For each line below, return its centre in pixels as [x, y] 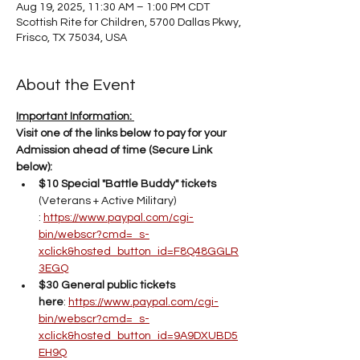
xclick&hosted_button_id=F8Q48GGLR [139, 252]
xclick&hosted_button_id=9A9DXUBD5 [138, 336]
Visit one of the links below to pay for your [123, 133]
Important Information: [75, 117]
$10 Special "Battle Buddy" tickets [129, 184]
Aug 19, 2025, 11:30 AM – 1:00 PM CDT [113, 7]
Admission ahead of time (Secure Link [115, 150]
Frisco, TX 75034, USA [72, 38]
